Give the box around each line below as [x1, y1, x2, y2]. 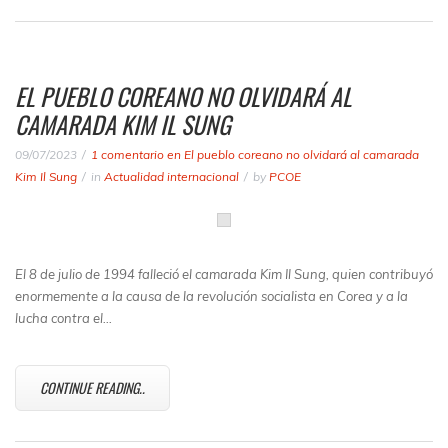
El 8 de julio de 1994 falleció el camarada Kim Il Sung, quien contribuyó [15, 266, 433, 282]
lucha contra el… [15, 310, 112, 326]
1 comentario [91, 147, 164, 162]
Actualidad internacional [104, 169, 239, 184]
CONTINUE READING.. [40, 377, 145, 398]
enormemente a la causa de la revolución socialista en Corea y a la [15, 288, 408, 304]
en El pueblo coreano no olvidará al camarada [164, 147, 419, 162]
